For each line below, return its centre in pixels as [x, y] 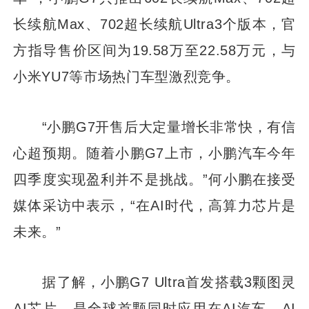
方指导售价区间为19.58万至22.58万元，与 [154, 50]
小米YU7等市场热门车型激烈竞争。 [127, 76]
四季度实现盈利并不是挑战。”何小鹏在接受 [154, 179]
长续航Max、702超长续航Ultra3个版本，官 [154, 23]
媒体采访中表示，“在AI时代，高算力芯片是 [154, 205]
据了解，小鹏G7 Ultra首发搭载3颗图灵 [154, 281]
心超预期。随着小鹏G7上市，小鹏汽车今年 [154, 152]
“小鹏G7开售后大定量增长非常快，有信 [154, 126]
